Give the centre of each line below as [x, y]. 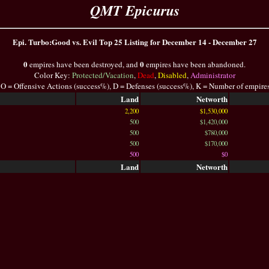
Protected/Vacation [103, 75]
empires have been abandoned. [195, 64]
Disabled [172, 75]
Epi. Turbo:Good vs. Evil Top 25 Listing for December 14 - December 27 [134, 42]
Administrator [213, 75]
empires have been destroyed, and [84, 64]
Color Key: [53, 75]
